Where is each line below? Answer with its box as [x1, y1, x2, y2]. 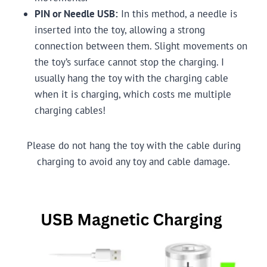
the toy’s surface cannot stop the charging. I [35, 55, 224, 69]
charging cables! [35, 104, 105, 117]
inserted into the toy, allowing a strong [35, 23, 205, 37]
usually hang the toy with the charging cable [35, 72, 228, 85]
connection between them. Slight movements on [35, 39, 247, 53]
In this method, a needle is [118, 7, 237, 21]
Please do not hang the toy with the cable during [26, 139, 241, 153]
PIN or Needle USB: [35, 7, 118, 21]
